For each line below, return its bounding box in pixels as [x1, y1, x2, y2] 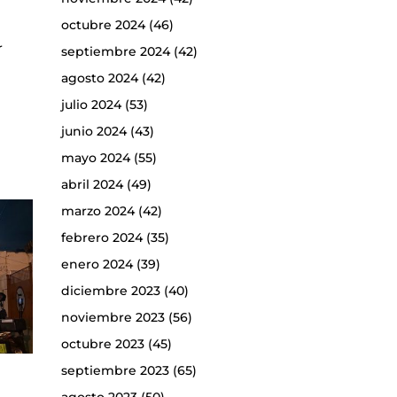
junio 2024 [60, 123, 127, 140]
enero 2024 [60, 256, 133, 273]
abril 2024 [60, 176, 123, 193]
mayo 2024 [60, 150, 130, 167]
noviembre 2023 [60, 309, 165, 326]
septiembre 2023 [60, 362, 169, 379]
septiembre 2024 [60, 43, 170, 60]
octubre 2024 [60, 17, 145, 34]
